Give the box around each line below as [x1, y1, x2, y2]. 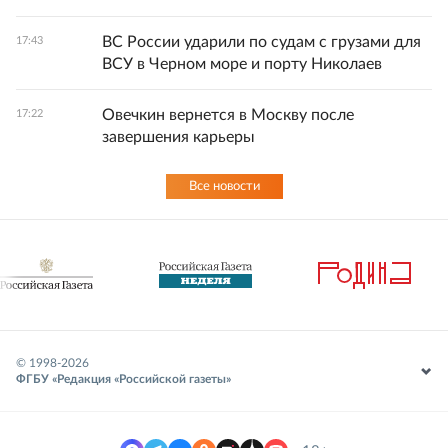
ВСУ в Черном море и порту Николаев [102, 56, 382, 72]
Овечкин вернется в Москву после [102, 107, 354, 123]
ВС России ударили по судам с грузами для [102, 34, 421, 50]
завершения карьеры [102, 129, 255, 145]
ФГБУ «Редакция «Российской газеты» [16, 373, 231, 385]
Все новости [188, 180, 260, 193]
